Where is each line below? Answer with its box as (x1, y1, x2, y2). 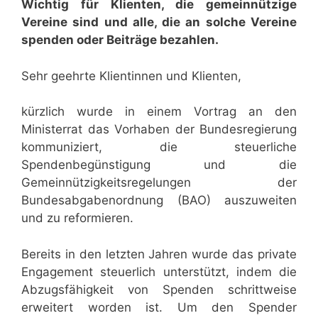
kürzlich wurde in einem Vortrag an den (21, 104, 297, 119)
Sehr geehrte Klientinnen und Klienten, (21, 68, 241, 83)
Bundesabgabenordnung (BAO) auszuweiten (21, 193, 297, 208)
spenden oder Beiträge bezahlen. (21, 33, 219, 48)
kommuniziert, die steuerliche (21, 140, 297, 155)
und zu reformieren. (21, 211, 133, 226)
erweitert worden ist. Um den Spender (21, 300, 297, 314)
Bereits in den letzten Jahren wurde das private (21, 246, 297, 261)
